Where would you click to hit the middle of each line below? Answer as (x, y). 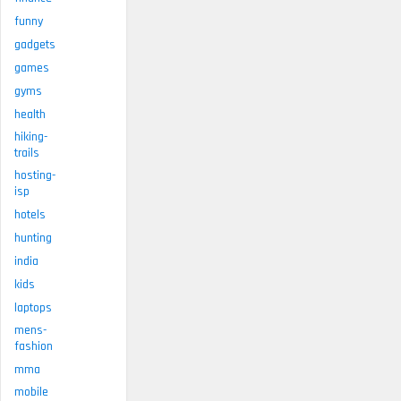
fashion (34, 346)
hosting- (35, 175)
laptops (33, 307)
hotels (30, 214)
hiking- (31, 137)
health (30, 114)
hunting (33, 238)
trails (27, 153)
